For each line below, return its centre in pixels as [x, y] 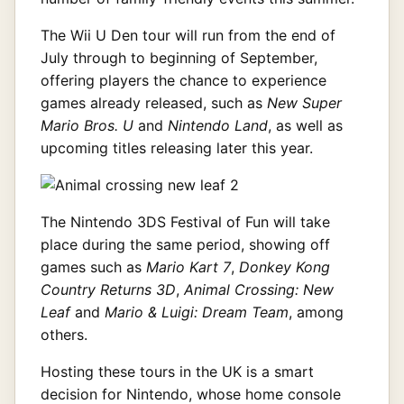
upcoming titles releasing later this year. [177, 147]
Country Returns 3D [108, 289]
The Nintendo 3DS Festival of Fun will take [185, 221]
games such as [93, 266]
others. [64, 334]
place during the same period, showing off [185, 244]
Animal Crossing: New [259, 289]
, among [316, 312]
